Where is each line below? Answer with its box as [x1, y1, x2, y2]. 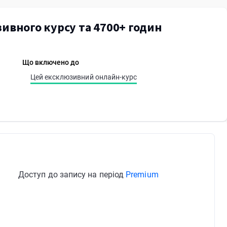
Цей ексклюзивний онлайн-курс [30, 73, 137, 81]
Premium [126, 170, 159, 179]
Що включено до [22, 58, 80, 66]
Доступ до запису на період [18, 170, 126, 179]
